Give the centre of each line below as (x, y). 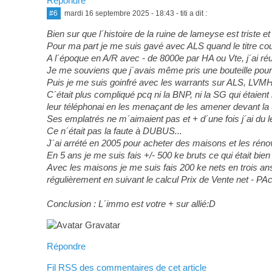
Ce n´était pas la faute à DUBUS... (114, 131)
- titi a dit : (190, 13)
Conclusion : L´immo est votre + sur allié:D (131, 203)
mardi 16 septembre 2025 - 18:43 (119, 13)
